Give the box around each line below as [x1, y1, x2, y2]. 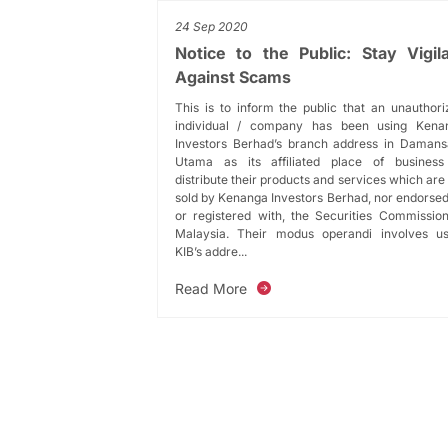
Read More [174, 279, 247, 297]
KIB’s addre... [174, 243, 247, 259]
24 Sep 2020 [174, 18, 248, 34]
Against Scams [174, 66, 291, 87]
